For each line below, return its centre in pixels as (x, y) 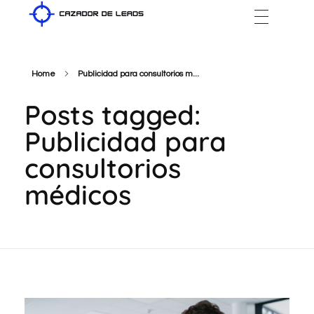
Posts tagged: (112, 115)
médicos (78, 195)
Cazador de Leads (44, 36)
